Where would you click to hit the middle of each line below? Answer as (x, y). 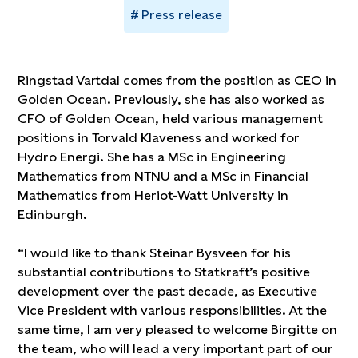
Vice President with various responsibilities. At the (173, 310)
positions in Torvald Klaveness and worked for (159, 138)
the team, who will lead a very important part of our (176, 349)
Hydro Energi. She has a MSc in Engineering (152, 157)
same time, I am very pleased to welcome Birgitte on (178, 330)
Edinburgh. (53, 215)
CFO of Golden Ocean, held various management (171, 119)
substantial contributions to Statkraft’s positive (164, 272)
